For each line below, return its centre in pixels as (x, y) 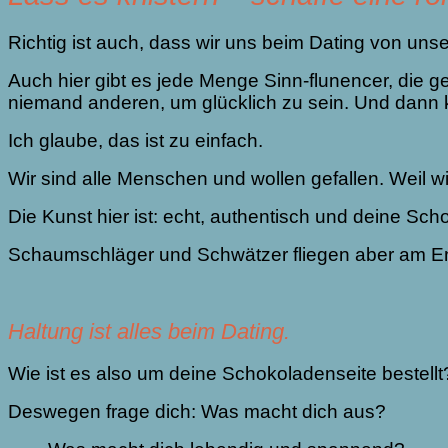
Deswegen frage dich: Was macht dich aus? (199, 412)
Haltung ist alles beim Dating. (152, 331)
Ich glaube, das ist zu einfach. (138, 140)
